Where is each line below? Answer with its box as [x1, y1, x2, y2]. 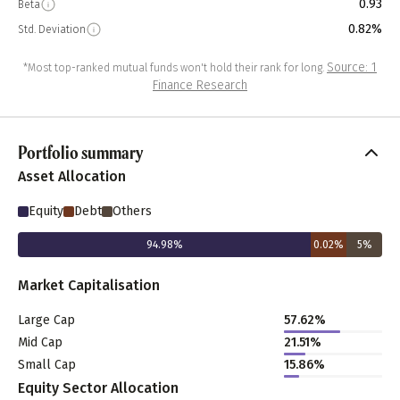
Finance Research [153, 78, 247, 93]
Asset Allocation [18, 168, 126, 185]
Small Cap [18, 357, 76, 372]
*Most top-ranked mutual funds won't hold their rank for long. [23, 62, 324, 74]
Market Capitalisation [18, 277, 160, 294]
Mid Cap [18, 335, 62, 350]
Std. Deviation [18, 23, 86, 36]
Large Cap [18, 312, 75, 328]
